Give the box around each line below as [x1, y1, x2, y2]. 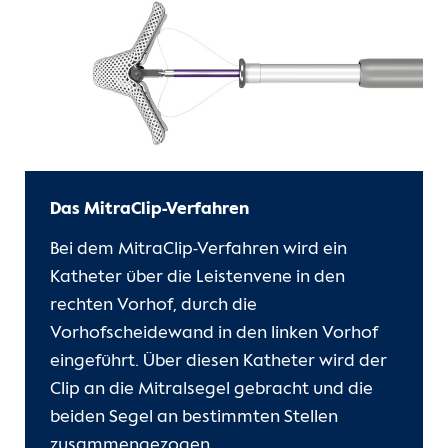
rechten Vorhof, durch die [50, 296, 257, 316]
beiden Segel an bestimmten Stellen [50, 408, 338, 428]
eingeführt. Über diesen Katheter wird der [50, 352, 387, 372]
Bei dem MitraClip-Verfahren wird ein [50, 240, 347, 260]
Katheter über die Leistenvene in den [50, 268, 345, 288]
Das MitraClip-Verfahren [50, 200, 249, 220]
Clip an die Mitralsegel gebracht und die [50, 380, 373, 400]
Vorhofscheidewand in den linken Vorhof [50, 324, 378, 344]
